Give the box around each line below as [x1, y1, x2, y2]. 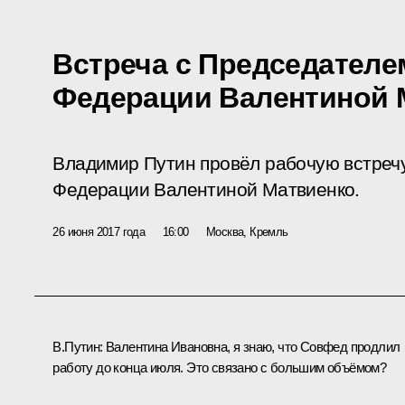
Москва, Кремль [206, 224, 288, 239]
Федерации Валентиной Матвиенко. [52, 178, 360, 201]
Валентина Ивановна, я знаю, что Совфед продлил [102, 338, 400, 354]
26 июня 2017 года [52, 224, 146, 239]
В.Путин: [52, 338, 103, 354]
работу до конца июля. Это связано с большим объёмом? [52, 359, 387, 375]
